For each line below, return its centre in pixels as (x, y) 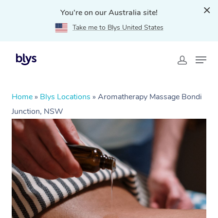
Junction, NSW (37, 111)
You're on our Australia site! (109, 13)
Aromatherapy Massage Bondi (150, 97)
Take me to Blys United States (118, 27)
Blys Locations (65, 97)
